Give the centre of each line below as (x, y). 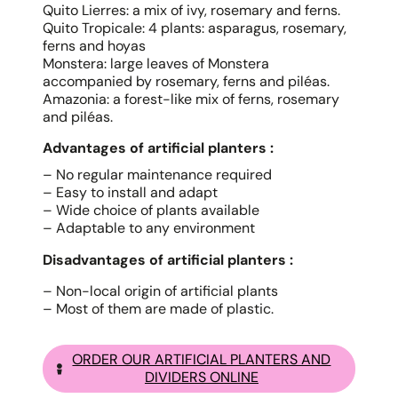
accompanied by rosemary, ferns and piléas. (186, 81)
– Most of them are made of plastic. (158, 309)
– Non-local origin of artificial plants (160, 291)
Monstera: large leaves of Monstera (156, 64)
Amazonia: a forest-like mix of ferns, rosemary (191, 99)
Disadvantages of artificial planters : (168, 260)
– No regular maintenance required (157, 175)
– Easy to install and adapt (130, 192)
